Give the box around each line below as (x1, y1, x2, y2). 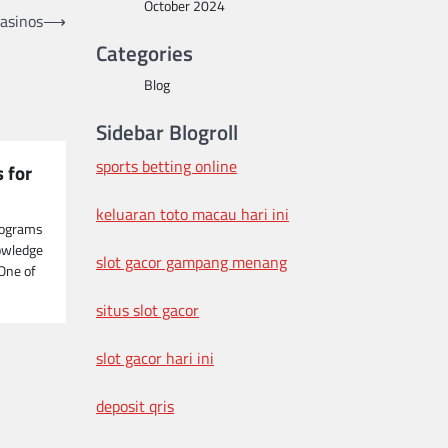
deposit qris (96, 394, 174, 418)
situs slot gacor (96, 298, 199, 322)
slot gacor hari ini (96, 346, 214, 370)
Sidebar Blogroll (96, 116, 238, 148)
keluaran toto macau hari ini (96, 202, 289, 226)
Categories (96, 37, 193, 69)
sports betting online (96, 154, 237, 178)
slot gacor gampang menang (96, 250, 287, 274)
